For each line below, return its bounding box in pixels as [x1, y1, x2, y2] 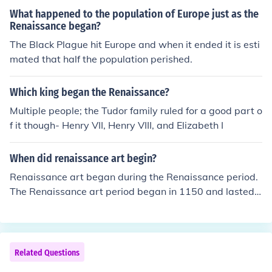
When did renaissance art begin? [10, 152, 157, 165]
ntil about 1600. [10, 200, 82, 212]
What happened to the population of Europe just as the [10, 7, 259, 21]
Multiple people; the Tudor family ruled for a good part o [10, 104, 262, 117]
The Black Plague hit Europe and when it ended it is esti [10, 38, 260, 50]
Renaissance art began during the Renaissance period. [10, 171, 258, 183]
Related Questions [15, 248, 80, 258]
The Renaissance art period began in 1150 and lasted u [10, 185, 262, 197]
